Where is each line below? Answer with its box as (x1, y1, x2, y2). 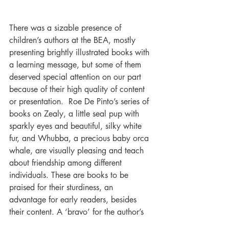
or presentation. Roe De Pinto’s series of (9, 96, 151, 107)
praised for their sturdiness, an (9, 182, 116, 193)
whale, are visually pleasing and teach (9, 145, 146, 156)
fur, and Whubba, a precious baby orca (9, 133, 151, 144)
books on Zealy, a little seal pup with (9, 108, 142, 119)
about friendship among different (9, 157, 124, 168)
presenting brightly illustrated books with (9, 47, 152, 58)
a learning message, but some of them (9, 59, 144, 70)
